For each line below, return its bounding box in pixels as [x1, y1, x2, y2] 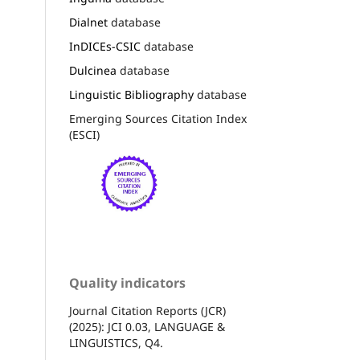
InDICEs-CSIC [69, 38, 141, 54]
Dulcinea [69, 62, 117, 78]
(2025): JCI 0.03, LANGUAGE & [69, 319, 225, 335]
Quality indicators [69, 274, 186, 292]
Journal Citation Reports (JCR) [69, 303, 226, 319]
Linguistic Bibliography [69, 86, 194, 102]
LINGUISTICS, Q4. [69, 335, 163, 351]
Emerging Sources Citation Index [69, 110, 247, 126]
